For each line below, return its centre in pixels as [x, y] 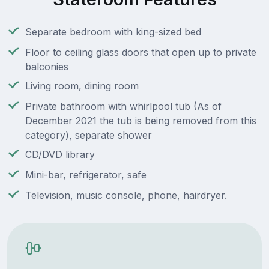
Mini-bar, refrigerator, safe [86, 175]
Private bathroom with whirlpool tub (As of [123, 107]
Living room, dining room [82, 86]
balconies [47, 67]
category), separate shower [89, 135]
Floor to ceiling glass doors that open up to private [141, 53]
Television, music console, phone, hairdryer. [126, 195]
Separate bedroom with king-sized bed [113, 32]
